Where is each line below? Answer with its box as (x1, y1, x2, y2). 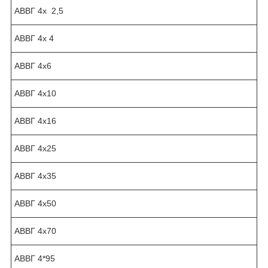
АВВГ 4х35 (14, 170, 56, 181)
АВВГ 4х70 (14, 226, 56, 236)
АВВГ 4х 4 (14, 33, 54, 43)
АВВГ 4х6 (14, 60, 51, 71)
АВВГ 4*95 (14, 253, 55, 263)
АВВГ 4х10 (14, 88, 56, 98)
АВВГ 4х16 (14, 115, 56, 126)
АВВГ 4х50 (14, 198, 56, 208)
